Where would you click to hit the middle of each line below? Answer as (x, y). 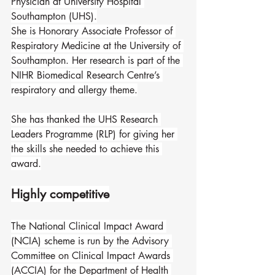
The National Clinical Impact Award (89, 226)
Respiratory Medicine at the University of (97, 46)
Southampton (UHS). (54, 16)
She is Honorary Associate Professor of (93, 31)
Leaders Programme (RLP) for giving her (94, 134)
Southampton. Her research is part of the (97, 60)
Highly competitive (60, 194)
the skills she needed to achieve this (87, 149)
